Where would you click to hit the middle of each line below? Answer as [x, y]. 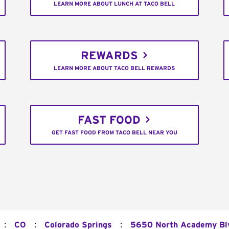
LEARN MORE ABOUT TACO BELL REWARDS [114, 68]
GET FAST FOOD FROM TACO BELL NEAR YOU [114, 133]
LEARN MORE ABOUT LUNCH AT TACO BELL [114, 4]
